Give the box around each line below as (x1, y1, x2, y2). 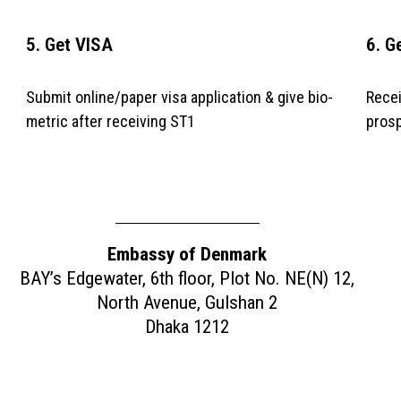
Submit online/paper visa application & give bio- (25, 87, 333, 107)
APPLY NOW (141, 191, 233, 209)
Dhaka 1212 (145, 315, 229, 338)
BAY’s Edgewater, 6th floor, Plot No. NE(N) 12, (20, 267, 354, 290)
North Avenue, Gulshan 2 (97, 291, 277, 314)
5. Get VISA (25, 33, 113, 55)
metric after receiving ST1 (25, 111, 195, 131)
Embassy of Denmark (107, 243, 267, 266)
